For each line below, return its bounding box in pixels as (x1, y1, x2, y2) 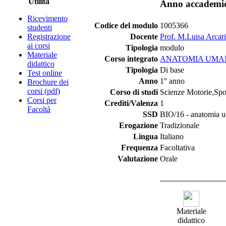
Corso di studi (110, 88, 158, 96)
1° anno (160, 77, 185, 85)
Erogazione (119, 121, 158, 130)
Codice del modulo (94, 21, 158, 30)
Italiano (160, 132, 184, 141)
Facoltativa (160, 143, 195, 152)
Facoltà (27, 105, 50, 114)
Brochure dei (27, 78, 69, 86)
